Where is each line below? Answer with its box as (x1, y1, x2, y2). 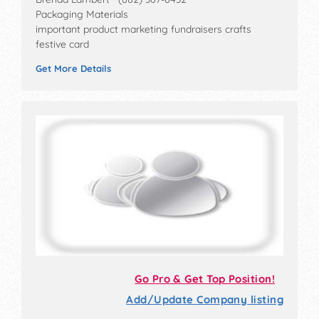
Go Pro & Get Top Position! (135, 271, 275, 286)
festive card (36, 38, 89, 51)
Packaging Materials (36, 8, 128, 21)
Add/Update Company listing (126, 292, 283, 306)
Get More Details (36, 63, 111, 75)
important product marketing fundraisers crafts (36, 23, 251, 36)
